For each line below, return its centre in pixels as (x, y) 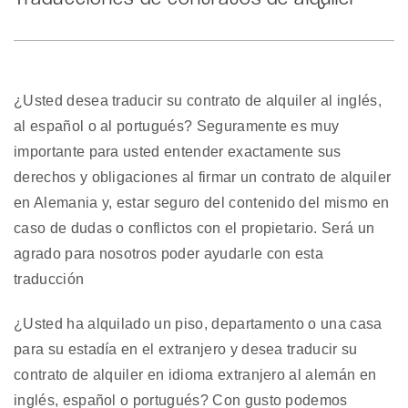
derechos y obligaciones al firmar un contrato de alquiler (203, 177)
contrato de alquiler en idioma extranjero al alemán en (195, 374)
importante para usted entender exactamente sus (178, 152)
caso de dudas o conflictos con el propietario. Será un (194, 228)
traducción (49, 279)
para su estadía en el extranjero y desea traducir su (186, 349)
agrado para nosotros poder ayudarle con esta (169, 254)
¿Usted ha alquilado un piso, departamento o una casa (198, 323)
